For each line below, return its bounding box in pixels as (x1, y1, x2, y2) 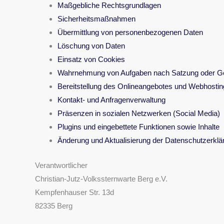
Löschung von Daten (57, 41, 125, 50)
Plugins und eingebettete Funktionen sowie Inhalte (57, 122, 219, 131)
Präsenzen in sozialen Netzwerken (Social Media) (57, 109, 220, 117)
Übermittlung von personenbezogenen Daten (57, 28, 203, 36)
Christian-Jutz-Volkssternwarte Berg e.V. (35, 174, 167, 183)
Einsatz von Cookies (57, 55, 125, 63)
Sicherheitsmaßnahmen (57, 14, 135, 23)
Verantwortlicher (35, 160, 87, 169)
